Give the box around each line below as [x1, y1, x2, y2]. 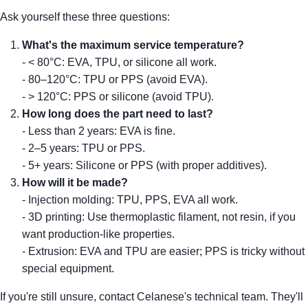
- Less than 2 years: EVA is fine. [22, 125, 175, 137]
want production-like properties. [22, 228, 175, 241]
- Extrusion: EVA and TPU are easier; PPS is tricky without [22, 245, 305, 258]
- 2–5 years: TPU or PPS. [22, 142, 145, 155]
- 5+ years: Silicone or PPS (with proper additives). [22, 159, 267, 172]
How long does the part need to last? [22, 108, 213, 120]
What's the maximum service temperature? [22, 39, 244, 52]
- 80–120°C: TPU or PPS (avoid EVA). [22, 74, 208, 86]
